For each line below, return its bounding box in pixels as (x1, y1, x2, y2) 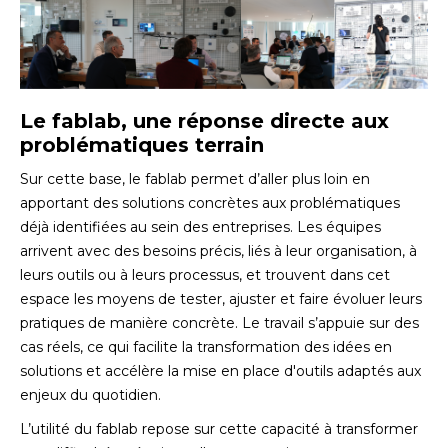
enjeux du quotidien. (20, 386, 161, 405)
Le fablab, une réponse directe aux (20, 109, 389, 134)
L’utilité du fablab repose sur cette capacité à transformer (20, 420, 418, 439)
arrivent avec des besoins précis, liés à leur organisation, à (20, 242, 417, 261)
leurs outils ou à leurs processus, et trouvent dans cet (20, 266, 390, 285)
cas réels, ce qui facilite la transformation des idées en (20, 338, 392, 357)
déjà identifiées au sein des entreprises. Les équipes (20, 218, 381, 237)
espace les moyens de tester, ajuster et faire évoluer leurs (20, 290, 422, 309)
